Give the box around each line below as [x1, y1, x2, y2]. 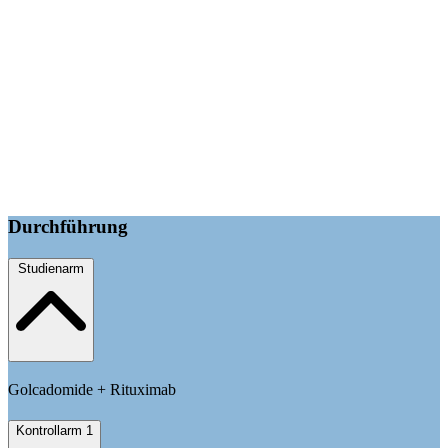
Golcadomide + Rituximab [8, 380, 176, 398]
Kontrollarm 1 [16, 422, 93, 438]
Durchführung [8, 215, 128, 237]
